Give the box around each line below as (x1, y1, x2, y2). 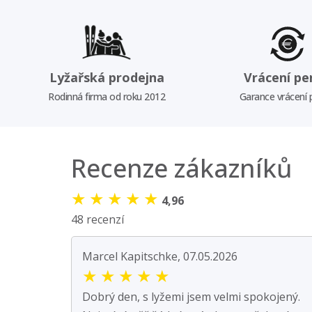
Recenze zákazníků (71, 150, 292, 185)
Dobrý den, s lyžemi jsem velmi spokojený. (82, 288, 300, 304)
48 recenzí (71, 211, 124, 227)
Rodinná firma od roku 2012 (48, 89, 166, 103)
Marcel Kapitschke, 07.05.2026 (82, 248, 237, 264)
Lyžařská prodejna (49, 68, 164, 86)
